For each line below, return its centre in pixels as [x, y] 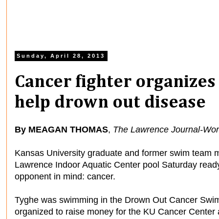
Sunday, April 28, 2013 [61, 56]
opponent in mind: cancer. [65, 176]
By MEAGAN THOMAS [61, 129]
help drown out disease [110, 103]
